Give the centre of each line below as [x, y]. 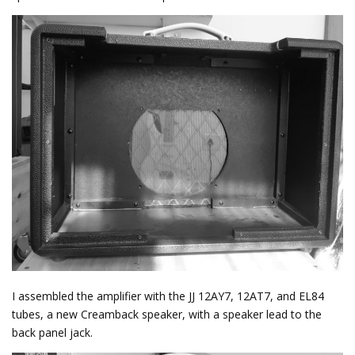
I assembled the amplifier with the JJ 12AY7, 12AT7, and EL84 [168, 296]
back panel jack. [52, 333]
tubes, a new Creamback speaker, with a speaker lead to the [167, 315]
